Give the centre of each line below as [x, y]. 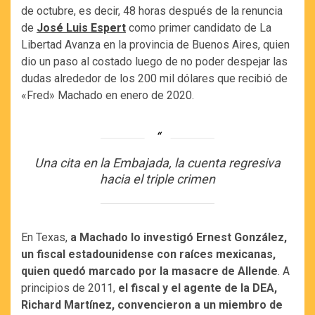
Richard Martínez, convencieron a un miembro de [152, 304]
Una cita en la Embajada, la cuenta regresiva [157, 162]
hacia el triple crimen [157, 179]
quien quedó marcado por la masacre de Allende [149, 271]
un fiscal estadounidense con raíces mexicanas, [148, 254]
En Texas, [46, 237]
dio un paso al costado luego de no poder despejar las [154, 62]
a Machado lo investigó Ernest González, [179, 237]
